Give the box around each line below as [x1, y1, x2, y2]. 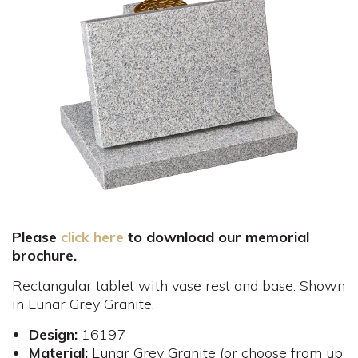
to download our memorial [124, 228, 309, 247]
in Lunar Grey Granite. [12, 295, 154, 314]
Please [12, 228, 61, 247]
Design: [28, 325, 82, 344]
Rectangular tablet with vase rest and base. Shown [12, 276, 345, 296]
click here [61, 228, 124, 247]
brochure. [12, 246, 77, 265]
